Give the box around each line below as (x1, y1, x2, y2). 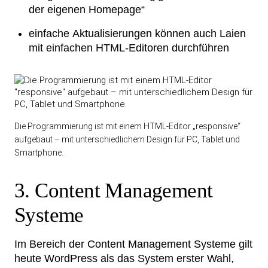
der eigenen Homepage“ (29, 4, 145, 16)
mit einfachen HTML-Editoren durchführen (29, 42, 229, 54)
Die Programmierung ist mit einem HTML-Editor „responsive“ (14, 121, 240, 131)
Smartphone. (14, 148, 63, 157)
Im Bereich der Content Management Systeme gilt (14, 238, 252, 250)
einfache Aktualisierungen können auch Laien (29, 28, 246, 39)
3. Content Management (14, 179, 213, 202)
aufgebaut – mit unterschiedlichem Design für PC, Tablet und (14, 135, 240, 144)
